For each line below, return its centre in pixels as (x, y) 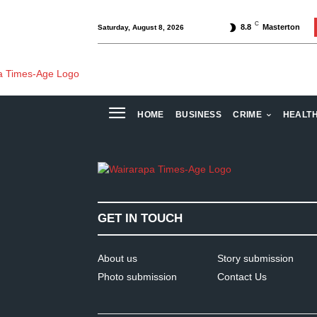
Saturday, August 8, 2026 (141, 27)
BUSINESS (198, 115)
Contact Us (242, 277)
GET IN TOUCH (140, 218)
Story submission (255, 258)
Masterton (282, 27)
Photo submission (137, 277)
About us (117, 258)
